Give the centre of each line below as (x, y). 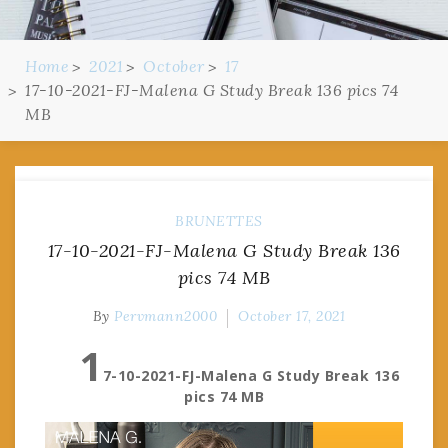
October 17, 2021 (292, 315)
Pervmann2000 (166, 315)
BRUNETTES (219, 220)
